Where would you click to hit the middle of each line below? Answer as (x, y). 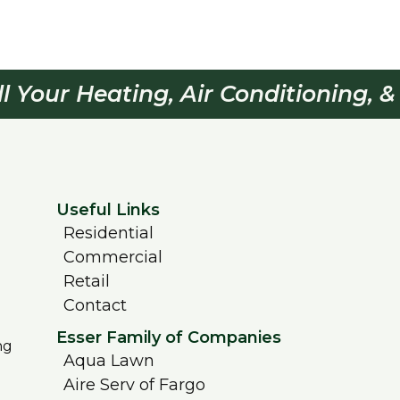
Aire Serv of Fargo (134, 385)
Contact (95, 306)
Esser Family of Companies (169, 338)
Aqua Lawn (109, 361)
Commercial (113, 258)
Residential (108, 233)
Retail (87, 282)
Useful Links (108, 210)
